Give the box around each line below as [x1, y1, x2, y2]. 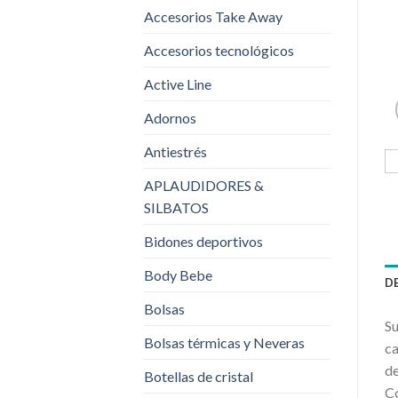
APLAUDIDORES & [144, 176, 264, 194]
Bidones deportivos [144, 232, 263, 250]
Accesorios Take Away [144, 7, 283, 25]
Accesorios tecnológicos [144, 41, 294, 59]
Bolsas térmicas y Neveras [144, 333, 305, 351]
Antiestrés [144, 142, 207, 160]
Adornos [144, 108, 196, 126]
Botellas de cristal [144, 367, 253, 385]
